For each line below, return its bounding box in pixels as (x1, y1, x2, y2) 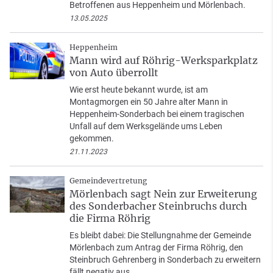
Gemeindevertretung (69, 176, 147, 186)
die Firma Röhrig (69, 212, 151, 225)
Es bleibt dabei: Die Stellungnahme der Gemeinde (69, 230, 251, 241)
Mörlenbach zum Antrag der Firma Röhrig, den (69, 243, 243, 253)
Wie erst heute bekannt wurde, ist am (69, 85, 208, 95)
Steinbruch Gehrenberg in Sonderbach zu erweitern (69, 255, 261, 265)
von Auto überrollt (69, 66, 158, 79)
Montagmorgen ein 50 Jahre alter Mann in (69, 97, 228, 107)
